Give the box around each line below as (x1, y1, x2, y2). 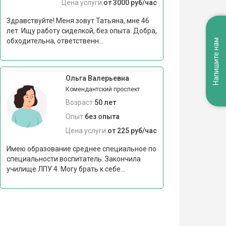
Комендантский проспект (65, 85, 140, 93)
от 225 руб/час (107, 126, 157, 135)
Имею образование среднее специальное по (6, 144, 156, 153)
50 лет (94, 98, 116, 106)
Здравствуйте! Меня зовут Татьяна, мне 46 (6, 16, 149, 25)
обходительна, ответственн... (6, 36, 103, 45)
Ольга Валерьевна (65, 74, 129, 82)
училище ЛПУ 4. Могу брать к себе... (6, 164, 125, 173)
